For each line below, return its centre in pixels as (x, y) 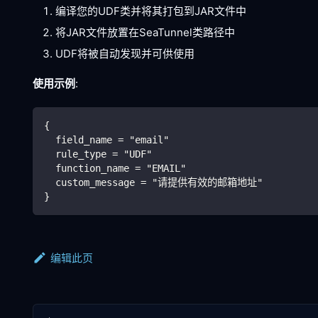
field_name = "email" (106, 139)
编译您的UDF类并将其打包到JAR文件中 (151, 11)
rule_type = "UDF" (98, 154)
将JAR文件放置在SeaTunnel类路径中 (145, 32)
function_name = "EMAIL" (115, 168)
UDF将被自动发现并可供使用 (125, 53)
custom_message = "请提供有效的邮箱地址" (153, 182)
